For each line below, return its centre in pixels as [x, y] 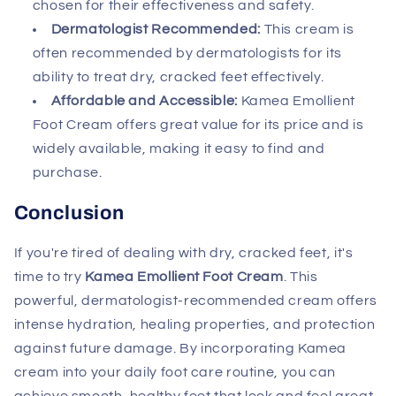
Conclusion [69, 213]
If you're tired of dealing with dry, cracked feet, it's [183, 253]
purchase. [67, 172]
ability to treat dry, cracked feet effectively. [178, 76]
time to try [49, 277]
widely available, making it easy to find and [179, 148]
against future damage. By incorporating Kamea [180, 349]
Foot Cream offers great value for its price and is [198, 124]
